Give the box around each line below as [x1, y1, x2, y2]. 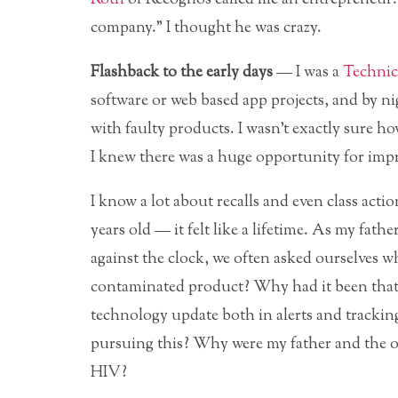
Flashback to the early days [91, 60, 273, 84]
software [91, 89, 152, 113]
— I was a [273, 60, 343, 84]
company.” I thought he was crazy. [91, 16, 322, 40]
